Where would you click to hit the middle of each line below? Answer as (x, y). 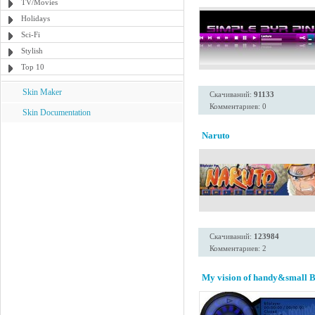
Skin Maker (42, 92)
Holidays (36, 18)
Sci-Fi (31, 34)
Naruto (216, 135)
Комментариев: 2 (238, 248)
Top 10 (33, 67)
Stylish (32, 51)
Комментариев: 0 (238, 106)
